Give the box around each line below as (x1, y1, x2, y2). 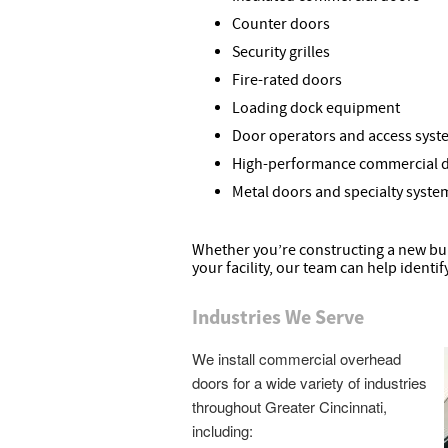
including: (192, 420, 253, 441)
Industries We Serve (192, 304, 364, 329)
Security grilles (232, 42, 330, 62)
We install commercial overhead (192, 348, 401, 369)
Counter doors (232, 14, 330, 34)
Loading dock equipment (232, 98, 400, 118)
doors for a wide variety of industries (192, 372, 427, 393)
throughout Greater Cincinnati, (192, 396, 387, 417)
